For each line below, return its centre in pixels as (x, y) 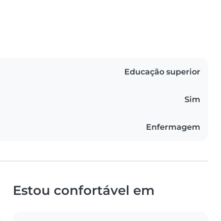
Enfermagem (173, 127)
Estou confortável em (84, 190)
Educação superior (162, 72)
